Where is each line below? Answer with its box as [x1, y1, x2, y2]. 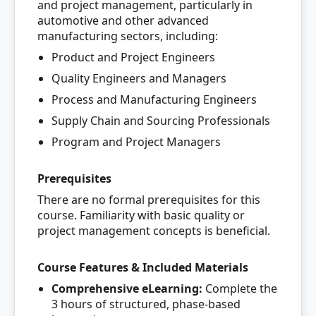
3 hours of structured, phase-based [51, 296, 241, 312]
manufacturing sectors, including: [37, 28, 218, 44]
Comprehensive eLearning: [51, 281, 202, 296]
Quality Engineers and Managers [51, 71, 226, 86]
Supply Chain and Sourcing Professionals [51, 113, 270, 128]
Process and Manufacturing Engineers [51, 92, 257, 107]
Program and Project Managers [51, 134, 221, 150]
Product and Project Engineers [51, 49, 215, 65]
